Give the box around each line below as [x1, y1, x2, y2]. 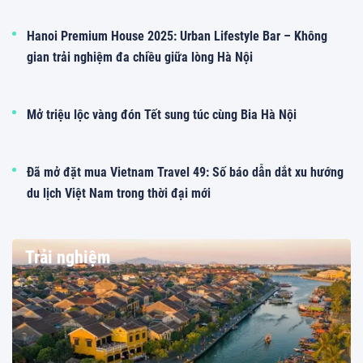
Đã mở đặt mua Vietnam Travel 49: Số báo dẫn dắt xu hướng [27, 164, 344, 181]
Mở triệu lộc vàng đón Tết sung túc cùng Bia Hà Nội [27, 107, 297, 123]
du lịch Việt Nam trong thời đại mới [27, 186, 211, 202]
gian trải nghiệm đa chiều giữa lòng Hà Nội [27, 49, 253, 66]
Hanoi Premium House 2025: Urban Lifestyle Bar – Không [27, 28, 327, 45]
